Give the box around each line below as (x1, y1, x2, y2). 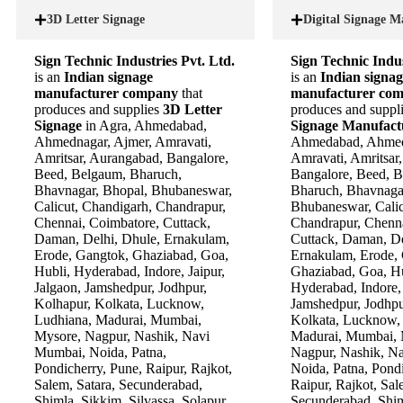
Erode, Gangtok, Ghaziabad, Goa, (34, 246, 228, 263)
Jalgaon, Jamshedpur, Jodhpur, (34, 279, 207, 295)
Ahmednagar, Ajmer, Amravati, (34, 133, 211, 149)
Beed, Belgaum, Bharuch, (34, 166, 182, 182)
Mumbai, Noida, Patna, (34, 344, 166, 360)
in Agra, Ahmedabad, (85, 117, 207, 133)
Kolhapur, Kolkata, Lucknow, (34, 295, 204, 311)
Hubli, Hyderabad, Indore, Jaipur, (34, 263, 225, 279)
